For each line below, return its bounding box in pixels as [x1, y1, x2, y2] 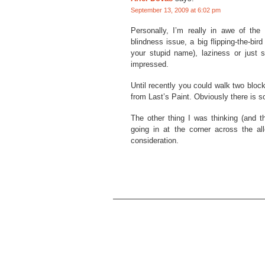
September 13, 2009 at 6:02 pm [131, 7, 221, 14]
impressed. [131, 59, 169, 69]
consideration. [131, 136, 179, 146]
